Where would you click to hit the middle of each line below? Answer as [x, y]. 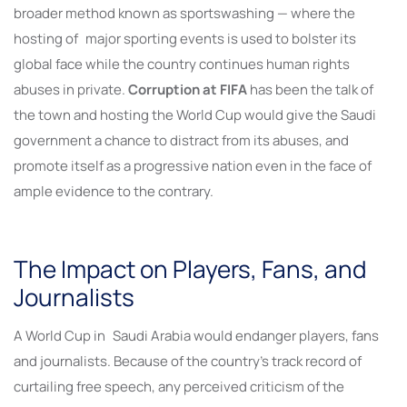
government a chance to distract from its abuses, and [181, 140]
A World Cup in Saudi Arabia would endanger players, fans [196, 335]
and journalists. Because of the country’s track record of [188, 361]
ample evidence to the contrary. [114, 191]
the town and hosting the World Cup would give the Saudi [195, 114]
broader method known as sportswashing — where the [184, 13]
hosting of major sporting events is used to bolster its [185, 38]
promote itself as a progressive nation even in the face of [193, 165]
